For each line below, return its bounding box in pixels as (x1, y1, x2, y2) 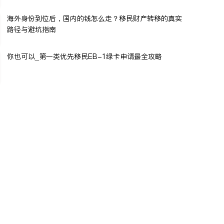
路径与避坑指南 (7, 24, 56, 34)
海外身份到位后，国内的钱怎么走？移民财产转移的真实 (7, 13, 182, 23)
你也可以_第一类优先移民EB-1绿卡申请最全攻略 (7, 51, 162, 61)
